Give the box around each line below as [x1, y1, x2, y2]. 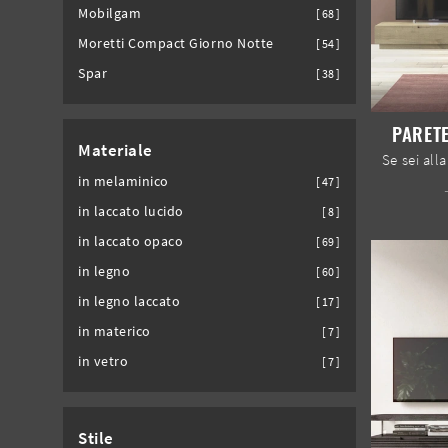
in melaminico [78, 172, 169, 190]
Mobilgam [78, 4, 142, 22]
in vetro [78, 352, 129, 370]
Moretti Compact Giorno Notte [78, 34, 274, 52]
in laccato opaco [78, 232, 184, 250]
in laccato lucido [78, 202, 184, 220]
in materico [78, 322, 151, 340]
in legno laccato [78, 292, 181, 310]
